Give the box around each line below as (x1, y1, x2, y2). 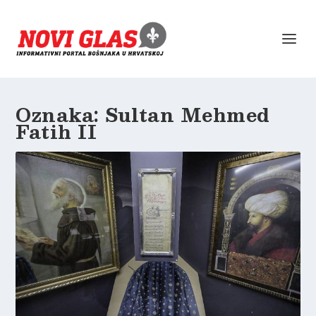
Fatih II (16, 116, 97, 147)
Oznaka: (16, 99, 106, 130)
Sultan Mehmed (105, 99, 270, 130)
